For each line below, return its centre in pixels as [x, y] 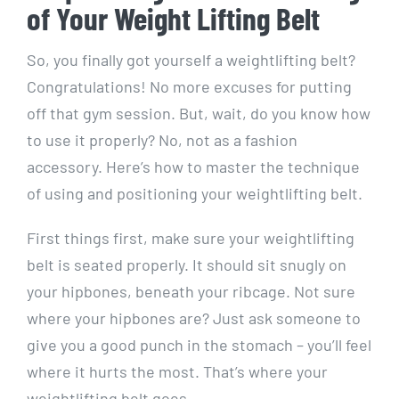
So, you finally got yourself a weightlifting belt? [191, 60]
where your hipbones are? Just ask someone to [194, 318]
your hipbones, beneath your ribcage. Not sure [191, 292]
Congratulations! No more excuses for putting [189, 87]
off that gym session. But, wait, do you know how [199, 114]
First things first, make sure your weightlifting [191, 238]
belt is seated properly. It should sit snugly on [187, 265]
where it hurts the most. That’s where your [177, 372]
